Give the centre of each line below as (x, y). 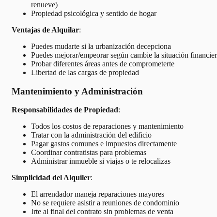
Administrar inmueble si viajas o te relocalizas (101, 161)
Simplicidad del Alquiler (51, 178)
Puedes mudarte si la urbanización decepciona (101, 46)
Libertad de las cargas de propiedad (85, 73)
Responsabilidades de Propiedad (65, 110)
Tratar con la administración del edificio (91, 135)
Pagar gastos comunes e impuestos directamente (104, 144)
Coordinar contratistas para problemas (89, 153)
